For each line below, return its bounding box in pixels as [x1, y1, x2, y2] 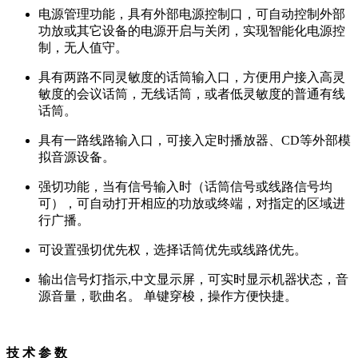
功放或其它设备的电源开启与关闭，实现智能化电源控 [38, 24, 345, 38]
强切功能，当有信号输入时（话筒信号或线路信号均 [38, 180, 332, 194]
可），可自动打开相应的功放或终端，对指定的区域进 [38, 197, 345, 211]
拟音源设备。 [38, 150, 115, 165]
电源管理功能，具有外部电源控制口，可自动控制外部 [38, 7, 345, 22]
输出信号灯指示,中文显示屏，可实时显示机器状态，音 [38, 272, 348, 287]
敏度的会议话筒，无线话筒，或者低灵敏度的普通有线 [38, 87, 345, 101]
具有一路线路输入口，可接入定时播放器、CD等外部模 [38, 133, 351, 148]
